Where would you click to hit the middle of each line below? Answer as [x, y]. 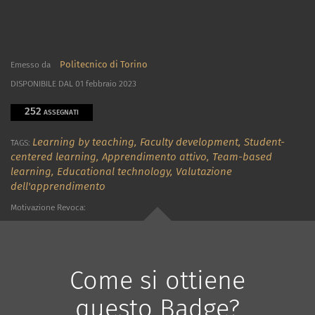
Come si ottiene [157, 281]
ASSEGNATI [60, 113]
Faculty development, [192, 142]
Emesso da [31, 65]
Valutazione [204, 172]
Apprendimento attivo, [157, 157]
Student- [264, 142]
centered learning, [56, 157]
